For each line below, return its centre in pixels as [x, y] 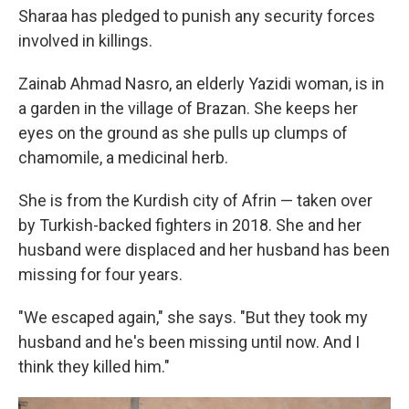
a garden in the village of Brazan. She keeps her [188, 108]
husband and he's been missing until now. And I [189, 342]
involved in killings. [85, 41]
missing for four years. [100, 274]
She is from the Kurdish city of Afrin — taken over [195, 200]
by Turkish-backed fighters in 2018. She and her [190, 225]
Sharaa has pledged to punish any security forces [197, 16]
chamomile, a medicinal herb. [123, 157]
